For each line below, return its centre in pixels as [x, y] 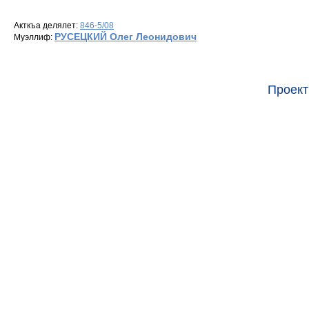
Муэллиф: [34, 37]
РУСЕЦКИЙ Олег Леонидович [126, 37]
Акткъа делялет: [47, 26]
